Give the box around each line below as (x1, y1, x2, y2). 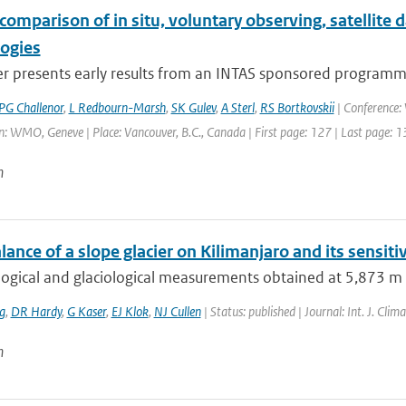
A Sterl (220, 99, 255, 116)
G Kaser (66, 303, 106, 320)
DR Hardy (10, 303, 62, 320)
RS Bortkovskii (259, 99, 334, 116)
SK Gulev (170, 99, 216, 116)
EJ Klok (111, 303, 149, 320)
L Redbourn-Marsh (68, 99, 166, 116)
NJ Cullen (153, 303, 201, 320)
